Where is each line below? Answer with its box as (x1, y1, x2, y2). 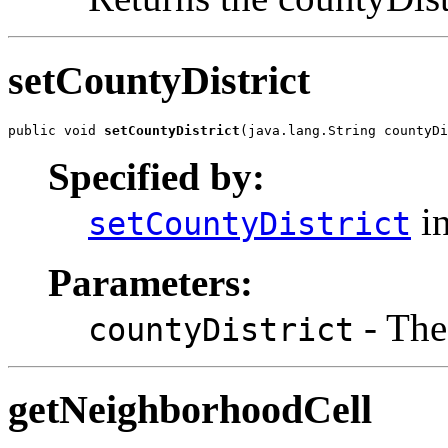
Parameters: (48, 260, 253, 304)
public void (8, 122, 104, 138)
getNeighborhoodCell (8, 387, 372, 433)
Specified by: (48, 154, 265, 198)
